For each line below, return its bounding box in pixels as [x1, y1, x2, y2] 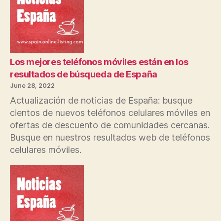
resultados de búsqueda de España [10, 69, 157, 80]
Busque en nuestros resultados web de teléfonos [10, 132, 210, 143]
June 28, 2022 [10, 82, 55, 90]
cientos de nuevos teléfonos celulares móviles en [10, 108, 210, 118]
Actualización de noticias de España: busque [10, 95, 192, 106]
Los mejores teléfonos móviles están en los [10, 57, 188, 68]
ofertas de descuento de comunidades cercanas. [10, 120, 210, 131]
